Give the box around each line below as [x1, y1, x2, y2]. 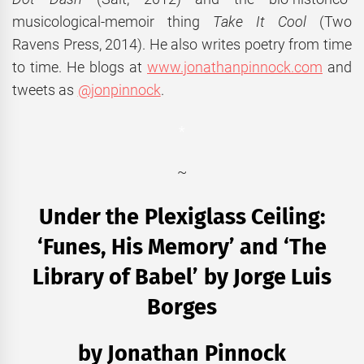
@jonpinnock [77, 81, 161, 99]
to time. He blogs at [12, 58, 147, 76]
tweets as [12, 81, 78, 99]
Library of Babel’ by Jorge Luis [32, 263, 332, 290]
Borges [147, 293, 217, 320]
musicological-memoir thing [12, 13, 213, 31]
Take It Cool [213, 13, 306, 31]
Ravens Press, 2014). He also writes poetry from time [12, 36, 352, 54]
